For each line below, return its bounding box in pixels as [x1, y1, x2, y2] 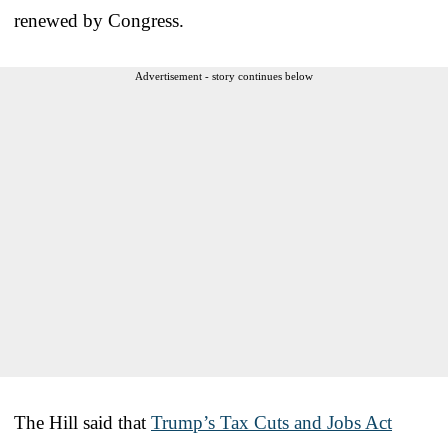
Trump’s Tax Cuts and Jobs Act [151, 411, 392, 433]
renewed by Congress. [14, 9, 184, 31]
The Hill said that [14, 411, 151, 433]
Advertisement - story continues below [135, 69, 313, 82]
